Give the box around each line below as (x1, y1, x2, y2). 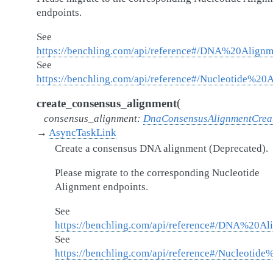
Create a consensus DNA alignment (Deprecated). (55, 143, 268, 154)
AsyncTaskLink (49, 127, 116, 138)
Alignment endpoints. (55, 181, 148, 193)
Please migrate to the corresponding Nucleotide (55, 167, 260, 179)
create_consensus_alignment (37, 97, 177, 110)
